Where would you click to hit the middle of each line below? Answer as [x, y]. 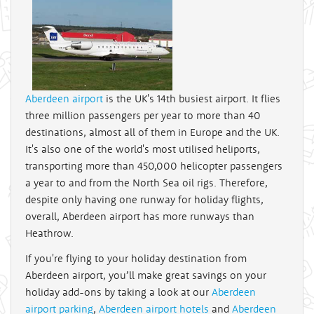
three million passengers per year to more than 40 [143, 115]
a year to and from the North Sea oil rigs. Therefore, [146, 183]
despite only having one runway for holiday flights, [144, 199]
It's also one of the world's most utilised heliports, [143, 149]
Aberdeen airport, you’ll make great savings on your [146, 275]
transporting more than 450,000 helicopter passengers [154, 166]
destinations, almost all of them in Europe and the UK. [152, 132]
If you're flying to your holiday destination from [136, 258]
